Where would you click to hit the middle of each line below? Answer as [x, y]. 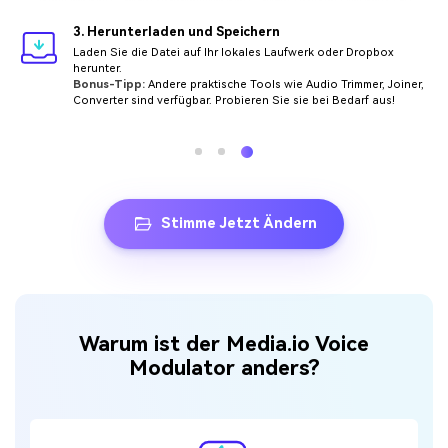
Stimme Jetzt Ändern [239, 224]
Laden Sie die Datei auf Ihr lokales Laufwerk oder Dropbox [233, 52]
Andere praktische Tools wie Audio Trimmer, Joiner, [284, 84]
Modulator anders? [224, 368]
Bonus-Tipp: [108, 84]
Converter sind [114, 100]
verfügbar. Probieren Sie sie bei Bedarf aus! [275, 100]
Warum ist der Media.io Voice [224, 344]
